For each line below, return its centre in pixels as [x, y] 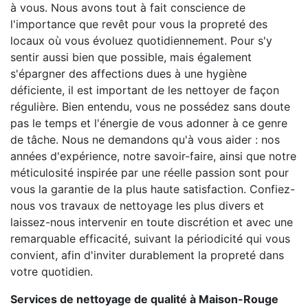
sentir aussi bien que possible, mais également [131, 57]
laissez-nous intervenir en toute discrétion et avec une [152, 222]
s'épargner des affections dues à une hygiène [129, 73]
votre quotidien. [52, 271]
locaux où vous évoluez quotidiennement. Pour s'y [141, 40]
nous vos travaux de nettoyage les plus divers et [137, 205]
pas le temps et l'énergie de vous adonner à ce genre [149, 123]
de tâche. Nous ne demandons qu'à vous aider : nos [145, 139]
